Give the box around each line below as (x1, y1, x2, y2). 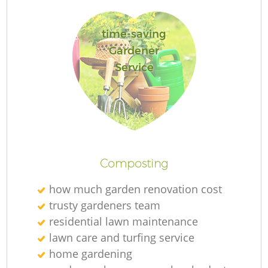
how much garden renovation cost (49, 181, 223, 196)
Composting (100, 156, 168, 170)
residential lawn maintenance (49, 214, 199, 229)
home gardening (49, 246, 133, 261)
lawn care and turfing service (49, 230, 195, 245)
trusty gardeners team (49, 197, 161, 212)
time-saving (102, 28, 166, 41)
